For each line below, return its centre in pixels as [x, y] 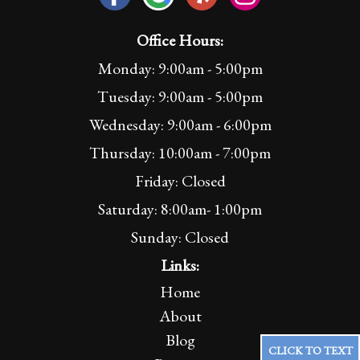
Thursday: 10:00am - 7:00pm [180, 153]
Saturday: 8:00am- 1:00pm [180, 209]
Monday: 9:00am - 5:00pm [180, 69]
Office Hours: [180, 41]
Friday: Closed [180, 181]
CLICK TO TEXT [311, 350]
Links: [180, 266]
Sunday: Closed [180, 237]
